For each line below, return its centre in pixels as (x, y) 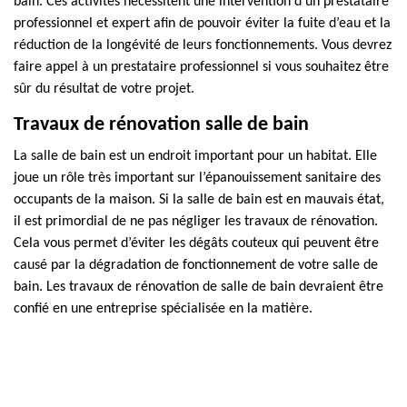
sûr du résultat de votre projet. (104, 89)
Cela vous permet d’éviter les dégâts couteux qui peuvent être (196, 243)
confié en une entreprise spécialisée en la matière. (163, 309)
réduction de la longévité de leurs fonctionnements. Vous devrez (203, 45)
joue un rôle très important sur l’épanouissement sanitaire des (197, 178)
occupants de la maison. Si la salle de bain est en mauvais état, (199, 200)
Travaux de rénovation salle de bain (161, 125)
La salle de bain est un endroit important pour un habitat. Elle (195, 156)
